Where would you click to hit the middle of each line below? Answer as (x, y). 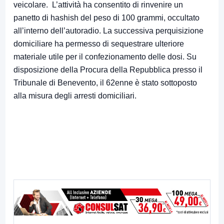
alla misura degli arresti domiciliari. (75, 96)
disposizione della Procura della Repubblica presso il (108, 70)
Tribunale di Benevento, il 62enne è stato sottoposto (105, 83)
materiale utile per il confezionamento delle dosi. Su (105, 57)
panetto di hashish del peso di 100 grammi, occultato (106, 18)
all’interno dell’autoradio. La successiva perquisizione (108, 31)
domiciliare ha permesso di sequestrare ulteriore (99, 44)
